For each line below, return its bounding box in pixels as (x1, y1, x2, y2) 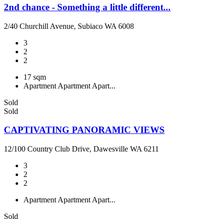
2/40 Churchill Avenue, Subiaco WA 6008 (4, 22, 134, 30)
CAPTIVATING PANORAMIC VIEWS (4, 125, 165, 135)
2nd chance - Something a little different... (4, 1, 171, 12)
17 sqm (23, 72, 46, 81)
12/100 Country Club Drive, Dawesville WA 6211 (4, 145, 159, 153)
